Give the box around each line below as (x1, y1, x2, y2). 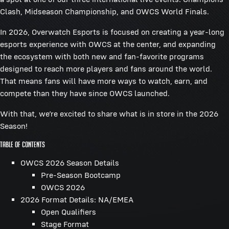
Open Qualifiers (41, 207, 96, 217)
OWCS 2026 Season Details (20, 158, 119, 168)
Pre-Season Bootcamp (41, 170, 121, 180)
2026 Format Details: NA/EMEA (20, 195, 133, 205)
